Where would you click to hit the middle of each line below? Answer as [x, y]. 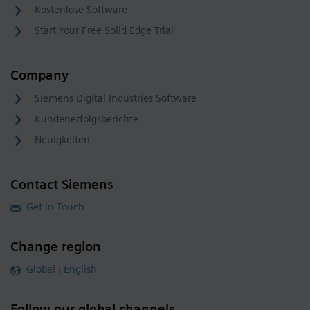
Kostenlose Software [81, 10]
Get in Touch [55, 207]
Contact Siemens [62, 185]
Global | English [62, 270]
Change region [56, 247]
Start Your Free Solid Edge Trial [104, 31]
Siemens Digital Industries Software [116, 99]
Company [39, 75]
